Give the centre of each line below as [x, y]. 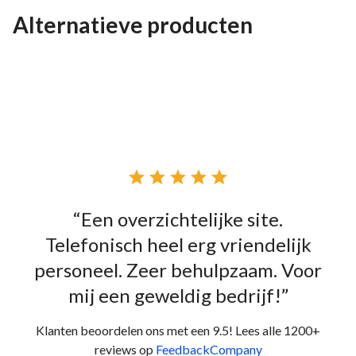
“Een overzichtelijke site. [178, 219]
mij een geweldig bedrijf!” [178, 295]
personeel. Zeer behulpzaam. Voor [178, 269]
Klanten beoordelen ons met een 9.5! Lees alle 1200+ [178, 330]
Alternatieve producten [133, 24]
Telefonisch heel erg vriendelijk [178, 244]
